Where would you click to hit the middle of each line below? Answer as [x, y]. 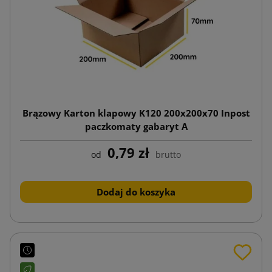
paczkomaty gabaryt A [136, 126]
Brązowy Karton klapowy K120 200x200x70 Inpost [136, 113]
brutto [168, 154]
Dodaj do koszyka [136, 192]
